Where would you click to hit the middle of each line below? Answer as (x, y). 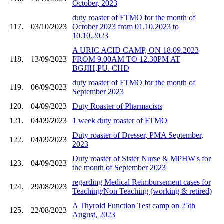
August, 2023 (94, 214)
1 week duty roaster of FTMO (120, 120)
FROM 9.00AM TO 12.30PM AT (126, 59)
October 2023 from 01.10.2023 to (125, 26)
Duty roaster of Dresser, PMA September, (138, 135)
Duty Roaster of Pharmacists (117, 106)
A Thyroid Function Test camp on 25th (134, 205)
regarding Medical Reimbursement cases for (141, 182)
